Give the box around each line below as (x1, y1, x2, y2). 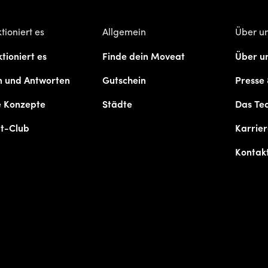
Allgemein (102, 28, 147, 38)
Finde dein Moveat (102, 53, 185, 63)
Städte (102, 100, 133, 111)
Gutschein (102, 77, 147, 87)
